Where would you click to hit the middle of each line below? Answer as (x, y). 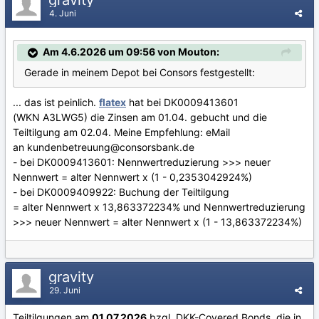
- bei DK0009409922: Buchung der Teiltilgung (121, 192)
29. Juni (65, 290)
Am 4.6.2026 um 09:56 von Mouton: (131, 51)
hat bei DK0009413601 (182, 102)
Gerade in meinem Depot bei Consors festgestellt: (140, 72)
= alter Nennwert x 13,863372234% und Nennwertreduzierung (159, 206)
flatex (113, 102)
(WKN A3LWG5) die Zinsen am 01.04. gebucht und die (140, 117)
